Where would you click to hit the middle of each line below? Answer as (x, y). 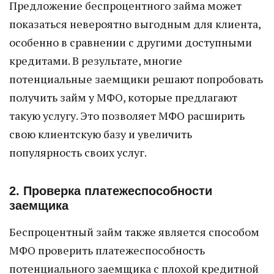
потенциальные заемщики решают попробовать (136, 79)
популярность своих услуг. (78, 152)
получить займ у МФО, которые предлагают (123, 97)
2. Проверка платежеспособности (111, 191)
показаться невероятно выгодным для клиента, (135, 24)
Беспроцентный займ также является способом (134, 232)
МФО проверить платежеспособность (107, 250)
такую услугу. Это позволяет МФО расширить (127, 116)
